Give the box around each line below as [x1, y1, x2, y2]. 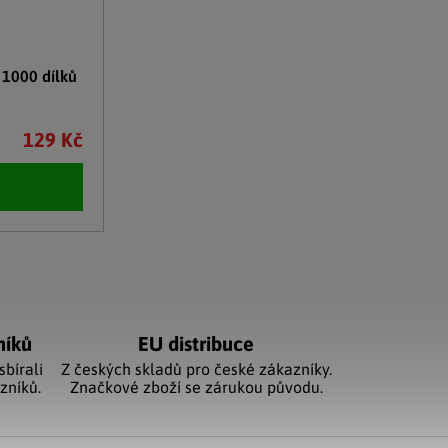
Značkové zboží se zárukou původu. [69, 377, 323, 396]
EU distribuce [138, 331, 254, 355]
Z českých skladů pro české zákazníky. [60, 359, 332, 378]
